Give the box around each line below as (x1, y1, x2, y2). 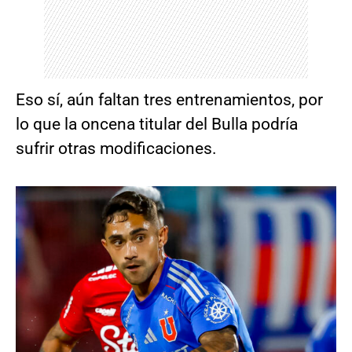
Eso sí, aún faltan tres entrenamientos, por (16, 90, 323, 110)
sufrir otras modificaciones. (16, 139, 217, 159)
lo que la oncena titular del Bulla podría (16, 115, 298, 134)
